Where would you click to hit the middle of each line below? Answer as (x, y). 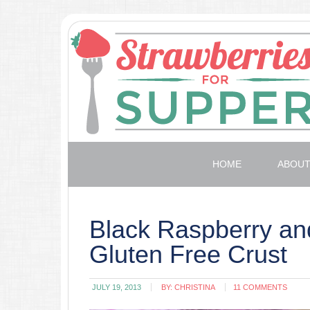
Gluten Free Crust (188, 254)
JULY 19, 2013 (117, 287)
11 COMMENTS (260, 287)
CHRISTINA (195, 287)
